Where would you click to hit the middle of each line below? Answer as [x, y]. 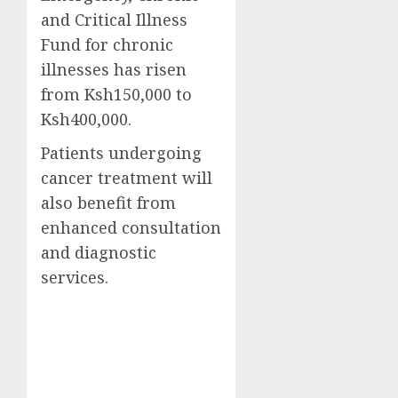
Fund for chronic [107, 44]
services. [75, 277]
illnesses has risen [114, 69]
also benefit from [108, 202]
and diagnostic [99, 252]
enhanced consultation [131, 227]
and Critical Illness [114, 19]
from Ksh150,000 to [116, 94]
